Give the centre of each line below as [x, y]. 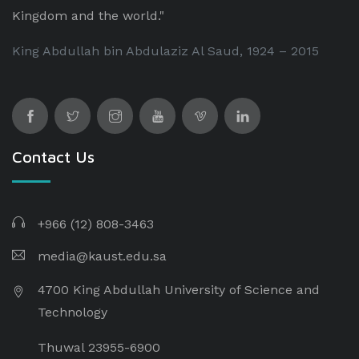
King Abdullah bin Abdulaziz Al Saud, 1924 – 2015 [165, 51]
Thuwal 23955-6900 [99, 347]
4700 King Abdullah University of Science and [179, 290]
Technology [73, 312]
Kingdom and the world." [88, 16]
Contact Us [53, 157]
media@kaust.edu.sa [102, 256]
